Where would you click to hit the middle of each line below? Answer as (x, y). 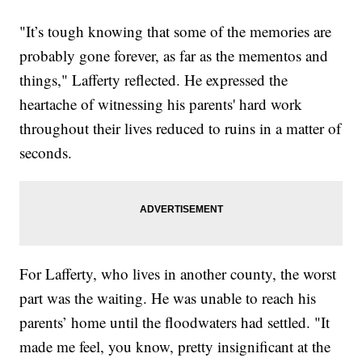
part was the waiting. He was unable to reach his (168, 297)
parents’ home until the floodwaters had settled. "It (175, 322)
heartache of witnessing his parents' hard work (161, 103)
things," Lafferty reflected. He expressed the (154, 79)
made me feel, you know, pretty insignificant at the (175, 346)
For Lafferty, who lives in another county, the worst (178, 273)
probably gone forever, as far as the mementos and (174, 55)
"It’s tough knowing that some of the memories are (176, 31)
